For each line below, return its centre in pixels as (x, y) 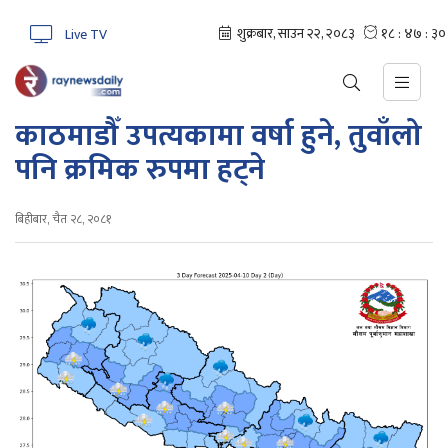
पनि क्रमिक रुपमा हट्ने (140, 170)
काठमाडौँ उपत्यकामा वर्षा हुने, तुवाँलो (218, 136)
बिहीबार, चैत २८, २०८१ (63, 219)
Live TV (86, 34)
